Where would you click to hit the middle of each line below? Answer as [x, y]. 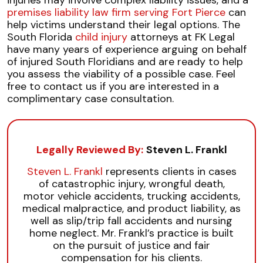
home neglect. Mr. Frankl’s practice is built [131, 233]
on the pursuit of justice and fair [131, 245]
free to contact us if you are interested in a [113, 86]
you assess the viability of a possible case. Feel [121, 74]
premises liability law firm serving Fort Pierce [116, 12]
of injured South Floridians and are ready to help [125, 62]
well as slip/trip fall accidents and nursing [131, 221]
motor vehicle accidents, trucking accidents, [131, 196]
